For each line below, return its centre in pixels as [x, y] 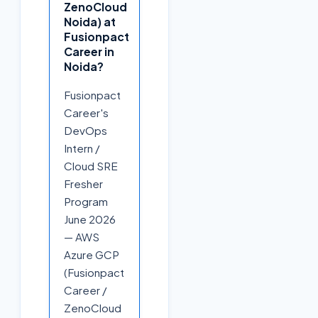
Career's [86, 113]
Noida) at [90, 21]
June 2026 [90, 219]
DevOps [86, 131]
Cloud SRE [91, 166]
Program [86, 202]
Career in [89, 51]
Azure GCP [92, 255]
